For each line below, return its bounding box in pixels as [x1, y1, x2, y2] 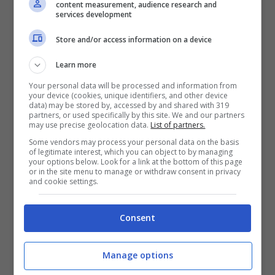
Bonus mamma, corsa [95, 166, 219, 179]
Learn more [56, 60, 97, 70]
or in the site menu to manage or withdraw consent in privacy [29, 166, 241, 177]
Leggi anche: [18, 166, 95, 179]
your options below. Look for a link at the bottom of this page [29, 157, 243, 167]
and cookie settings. [29, 176, 99, 187]
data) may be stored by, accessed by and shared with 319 [29, 100, 230, 110]
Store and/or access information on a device [56, 34, 212, 45]
